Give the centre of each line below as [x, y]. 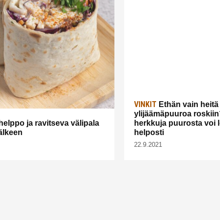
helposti [150, 132]
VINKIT [145, 104]
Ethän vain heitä [188, 104]
